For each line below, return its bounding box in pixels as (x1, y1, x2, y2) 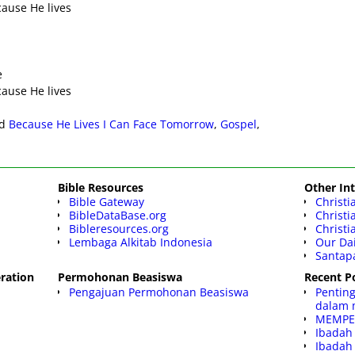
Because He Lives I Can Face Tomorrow (9, 116, 215, 132)
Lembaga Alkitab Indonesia (69, 235, 213, 250)
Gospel (220, 116, 258, 132)
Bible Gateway (69, 194, 145, 210)
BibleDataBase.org (69, 208, 167, 223)
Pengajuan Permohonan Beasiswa (69, 284, 250, 300)
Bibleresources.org (69, 221, 170, 237)
